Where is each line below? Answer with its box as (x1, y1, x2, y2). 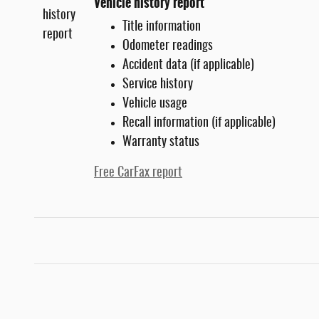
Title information (122, 21, 201, 34)
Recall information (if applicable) (122, 117, 276, 130)
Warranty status (122, 136, 199, 150)
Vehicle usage (122, 98, 187, 111)
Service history (122, 78, 193, 92)
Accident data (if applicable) (122, 59, 254, 73)
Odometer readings (122, 40, 213, 53)
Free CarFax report (94, 167, 182, 180)
